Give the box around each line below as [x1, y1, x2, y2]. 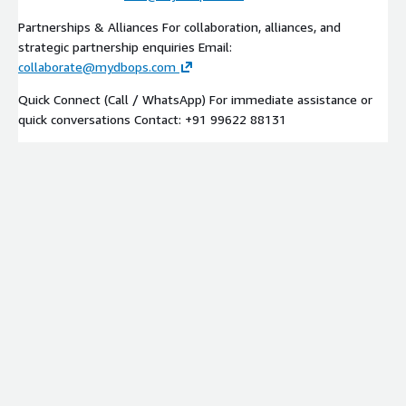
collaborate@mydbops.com [18, 58, 176, 74]
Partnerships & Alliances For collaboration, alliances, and [18, 18, 341, 34]
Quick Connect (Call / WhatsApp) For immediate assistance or [18, 91, 372, 107]
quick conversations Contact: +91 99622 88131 [18, 111, 286, 127]
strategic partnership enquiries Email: [18, 38, 232, 54]
